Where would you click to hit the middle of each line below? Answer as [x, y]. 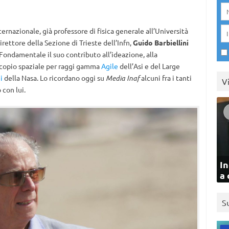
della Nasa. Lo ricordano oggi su [54, 78]
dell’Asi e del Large [149, 66]
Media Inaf [122, 78]
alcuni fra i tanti [165, 78]
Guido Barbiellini [161, 42]
